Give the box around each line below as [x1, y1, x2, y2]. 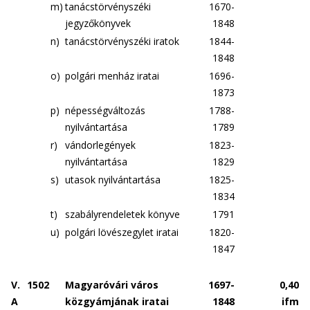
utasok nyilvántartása [65, 173, 161, 186]
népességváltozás [65, 104, 145, 117]
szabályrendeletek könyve [65, 208, 180, 221]
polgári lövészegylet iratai [65, 226, 179, 239]
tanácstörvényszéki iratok [65, 35, 179, 48]
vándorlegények [65, 138, 136, 152]
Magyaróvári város [65, 278, 158, 291]
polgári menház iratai [65, 69, 159, 82]
